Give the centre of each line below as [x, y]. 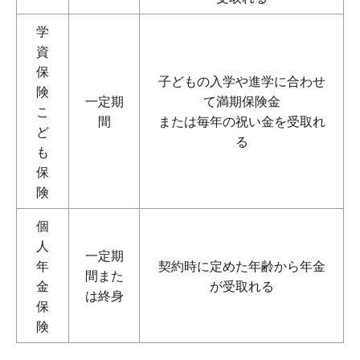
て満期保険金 [241, 102]
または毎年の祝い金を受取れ [241, 122]
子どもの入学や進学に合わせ [241, 82]
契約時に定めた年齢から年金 [241, 267]
